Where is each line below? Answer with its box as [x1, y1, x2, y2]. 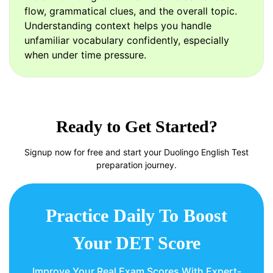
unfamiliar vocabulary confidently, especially [24, 34, 229, 47]
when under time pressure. [24, 49, 146, 62]
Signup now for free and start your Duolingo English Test [24, 147, 249, 158]
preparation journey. [96, 160, 177, 171]
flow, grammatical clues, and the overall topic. [24, 5, 237, 18]
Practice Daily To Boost [46, 205, 227, 226]
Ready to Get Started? [55, 117, 218, 136]
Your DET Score [73, 233, 200, 253]
